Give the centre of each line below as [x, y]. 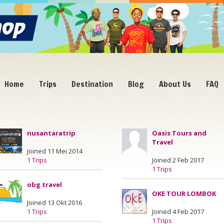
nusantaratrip [51, 133]
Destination [92, 84]
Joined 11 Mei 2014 [55, 151]
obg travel [44, 184]
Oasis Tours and [179, 133]
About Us [175, 84]
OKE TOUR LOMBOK [184, 193]
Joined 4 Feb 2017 [178, 211]
